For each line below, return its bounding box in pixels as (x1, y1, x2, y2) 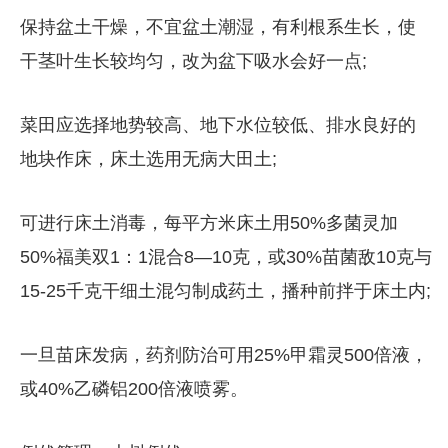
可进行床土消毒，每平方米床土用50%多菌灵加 (19, 212, 398, 233)
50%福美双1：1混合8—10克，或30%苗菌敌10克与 (19, 246, 432, 267)
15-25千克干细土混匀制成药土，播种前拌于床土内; (19, 280, 431, 301)
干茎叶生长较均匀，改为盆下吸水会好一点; (19, 50, 367, 71)
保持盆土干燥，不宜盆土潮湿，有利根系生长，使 (19, 16, 416, 37)
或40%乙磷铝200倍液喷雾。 (19, 378, 248, 399)
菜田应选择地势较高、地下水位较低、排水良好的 (19, 114, 416, 135)
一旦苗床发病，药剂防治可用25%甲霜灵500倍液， (19, 344, 428, 365)
